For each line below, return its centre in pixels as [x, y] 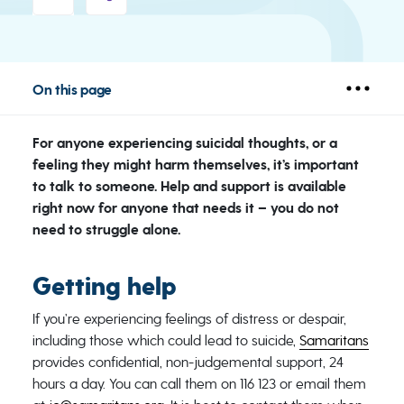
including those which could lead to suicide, [165, 340]
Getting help [104, 287]
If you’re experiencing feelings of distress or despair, [189, 319]
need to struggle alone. [106, 230]
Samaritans [334, 340]
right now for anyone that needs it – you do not [185, 208]
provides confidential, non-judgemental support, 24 [188, 362]
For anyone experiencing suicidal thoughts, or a [184, 143]
